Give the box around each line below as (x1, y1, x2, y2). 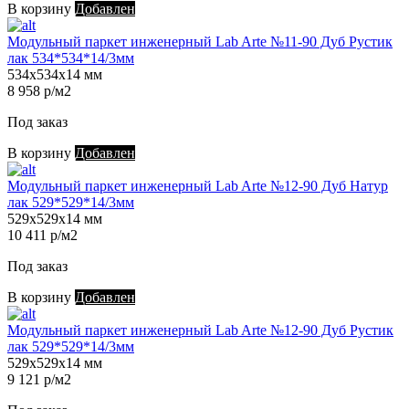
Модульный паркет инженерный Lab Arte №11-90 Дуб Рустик (7, 34, 393, 50)
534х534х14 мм (7, 67, 102, 83)
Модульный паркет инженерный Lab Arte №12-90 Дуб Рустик (7, 322, 393, 339)
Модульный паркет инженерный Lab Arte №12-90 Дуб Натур (7, 178, 388, 194)
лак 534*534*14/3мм (7, 50, 134, 67)
